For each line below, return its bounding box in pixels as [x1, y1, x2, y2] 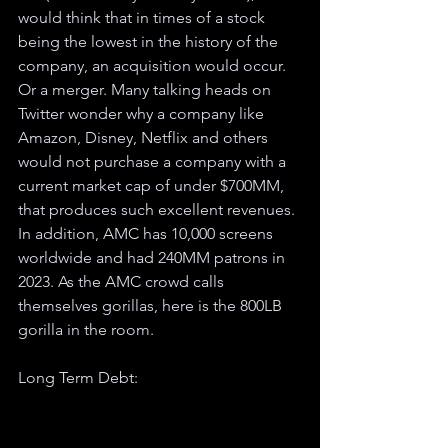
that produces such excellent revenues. [18, 199, 299, 219]
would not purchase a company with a [18, 151, 290, 171]
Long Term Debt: [18, 367, 138, 387]
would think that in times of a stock [18, 7, 269, 27]
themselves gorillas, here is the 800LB [18, 295, 286, 315]
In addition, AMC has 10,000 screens [18, 223, 277, 243]
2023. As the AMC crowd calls [18, 271, 228, 291]
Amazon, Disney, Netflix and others [18, 127, 272, 147]
